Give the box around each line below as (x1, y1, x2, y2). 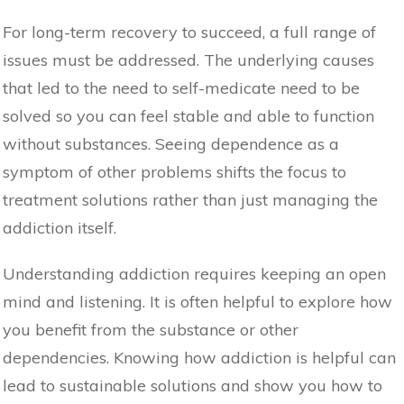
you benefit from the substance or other (3, 318, 298, 340)
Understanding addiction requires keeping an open (3, 262, 386, 284)
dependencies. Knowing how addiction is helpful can (3, 346, 396, 368)
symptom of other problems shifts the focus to (3, 161, 346, 182)
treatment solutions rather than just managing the (3, 188, 378, 210)
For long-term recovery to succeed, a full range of (3, 21, 376, 42)
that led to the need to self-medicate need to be (3, 77, 360, 98)
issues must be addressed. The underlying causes (3, 49, 374, 70)
